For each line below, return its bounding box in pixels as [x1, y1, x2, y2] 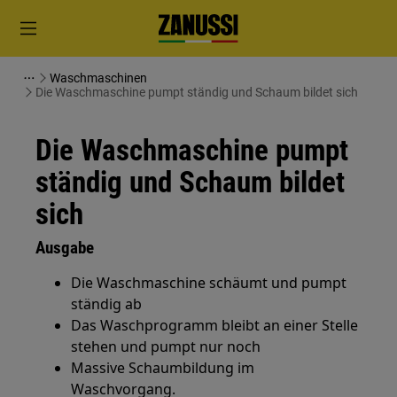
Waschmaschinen [50, 71, 147, 85]
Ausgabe [35, 237, 95, 258]
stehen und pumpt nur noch [71, 337, 261, 356]
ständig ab [71, 294, 143, 314]
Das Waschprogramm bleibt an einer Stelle [71, 315, 359, 335]
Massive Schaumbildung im [71, 358, 255, 378]
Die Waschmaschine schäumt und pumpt [71, 273, 347, 292]
